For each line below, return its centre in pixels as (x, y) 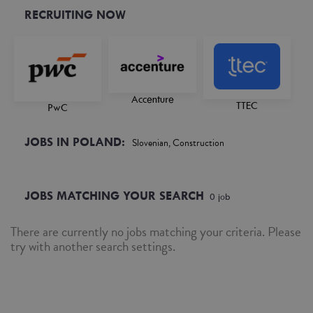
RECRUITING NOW (75, 15)
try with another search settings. (93, 246)
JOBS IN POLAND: (75, 142)
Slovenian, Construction (178, 143)
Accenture (152, 100)
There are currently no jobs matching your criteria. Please (156, 232)
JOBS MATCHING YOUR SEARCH (114, 196)
